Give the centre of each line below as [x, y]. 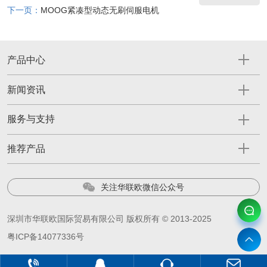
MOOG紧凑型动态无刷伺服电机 [100, 10]
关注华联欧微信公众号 [142, 187]
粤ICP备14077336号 [45, 237]
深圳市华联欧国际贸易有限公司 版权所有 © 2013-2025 [109, 219]
